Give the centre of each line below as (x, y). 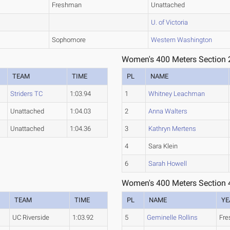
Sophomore (69, 40)
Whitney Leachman (177, 94)
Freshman (67, 5)
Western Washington (182, 40)
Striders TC (27, 94)
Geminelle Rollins (172, 218)
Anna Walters (168, 111)
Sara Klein (163, 146)
